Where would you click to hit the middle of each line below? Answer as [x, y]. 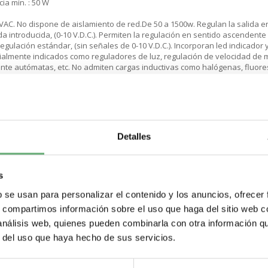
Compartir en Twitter [205, 222]
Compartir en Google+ [173, 222]
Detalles [134, 136]
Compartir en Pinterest [140, 222]
